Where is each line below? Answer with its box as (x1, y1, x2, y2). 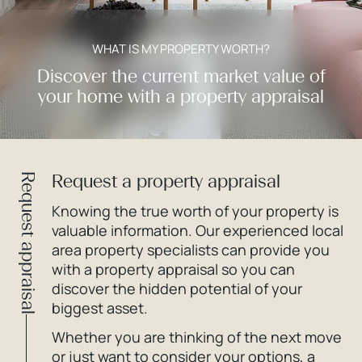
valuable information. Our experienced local (52, 221, 343, 240)
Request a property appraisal (52, 170, 280, 192)
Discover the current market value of (36, 65, 326, 87)
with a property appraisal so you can (52, 259, 295, 279)
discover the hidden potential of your (52, 279, 302, 298)
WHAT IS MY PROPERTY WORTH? (92, 40, 270, 57)
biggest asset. (52, 298, 148, 318)
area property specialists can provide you (52, 240, 330, 259)
